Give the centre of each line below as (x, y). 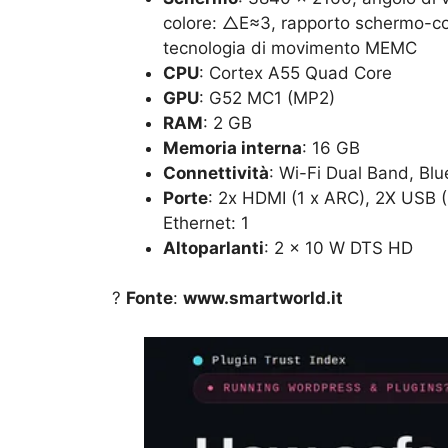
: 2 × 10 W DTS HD (338, 247)
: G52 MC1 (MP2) (267, 97)
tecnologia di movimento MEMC (290, 47)
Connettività (216, 172)
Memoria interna (232, 147)
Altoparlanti (213, 247)
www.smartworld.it (263, 298)
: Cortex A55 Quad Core (295, 72)
